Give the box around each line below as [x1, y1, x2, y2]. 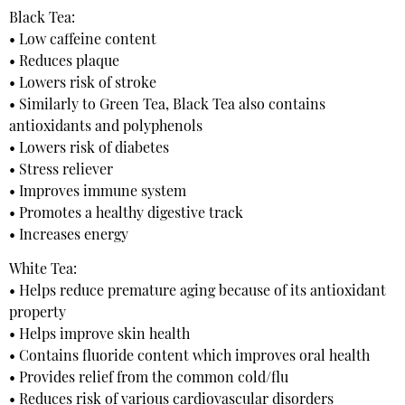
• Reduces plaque [9, 54, 119, 70]
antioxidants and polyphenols [9, 119, 202, 135]
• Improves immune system [9, 184, 186, 200]
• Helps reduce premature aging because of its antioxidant [9, 284, 386, 299]
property [9, 306, 66, 321]
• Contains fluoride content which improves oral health [9, 349, 370, 364]
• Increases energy [9, 228, 128, 243]
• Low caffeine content [9, 33, 156, 48]
